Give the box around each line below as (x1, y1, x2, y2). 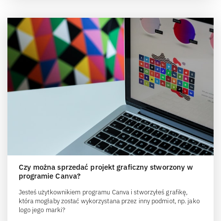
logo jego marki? (18, 205, 66, 214)
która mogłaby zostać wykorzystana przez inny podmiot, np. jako (18, 196, 200, 205)
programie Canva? (18, 171, 81, 181)
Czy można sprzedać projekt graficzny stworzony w (18, 162, 193, 172)
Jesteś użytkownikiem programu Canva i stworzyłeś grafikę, (18, 187, 188, 196)
